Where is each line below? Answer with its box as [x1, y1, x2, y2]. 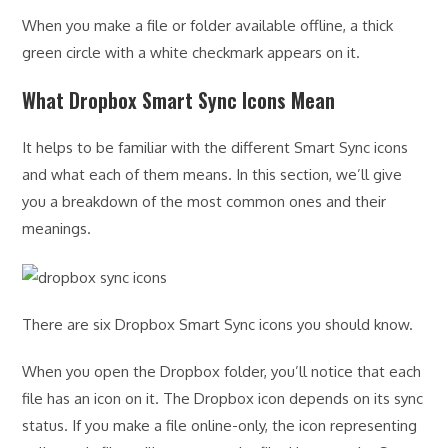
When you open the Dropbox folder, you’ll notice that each [22, 361, 422, 381]
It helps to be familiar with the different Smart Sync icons [22, 138, 409, 158]
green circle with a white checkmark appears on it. [22, 43, 361, 63]
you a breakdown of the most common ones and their [22, 192, 387, 212]
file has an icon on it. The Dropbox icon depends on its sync [22, 388, 424, 408]
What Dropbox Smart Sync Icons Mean [22, 85, 336, 116]
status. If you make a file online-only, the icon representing [22, 415, 418, 435]
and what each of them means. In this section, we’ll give [22, 165, 403, 185]
